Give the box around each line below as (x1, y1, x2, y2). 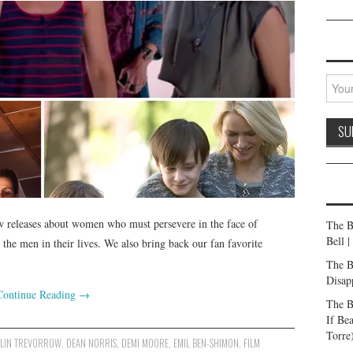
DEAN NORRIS (66, 335, 117, 351)
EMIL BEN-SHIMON (173, 335, 240, 351)
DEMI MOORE (121, 335, 169, 351)
